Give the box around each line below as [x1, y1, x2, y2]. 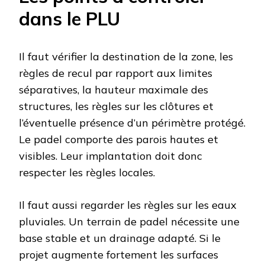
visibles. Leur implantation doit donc [19, 148, 202, 163]
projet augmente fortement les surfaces [19, 247, 218, 261]
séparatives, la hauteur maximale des [19, 82, 208, 96]
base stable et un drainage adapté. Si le [19, 231, 221, 245]
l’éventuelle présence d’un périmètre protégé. [19, 115, 245, 130]
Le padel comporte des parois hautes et [19, 132, 218, 146]
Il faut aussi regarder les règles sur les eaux [19, 198, 237, 212]
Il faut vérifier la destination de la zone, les [19, 49, 233, 63]
